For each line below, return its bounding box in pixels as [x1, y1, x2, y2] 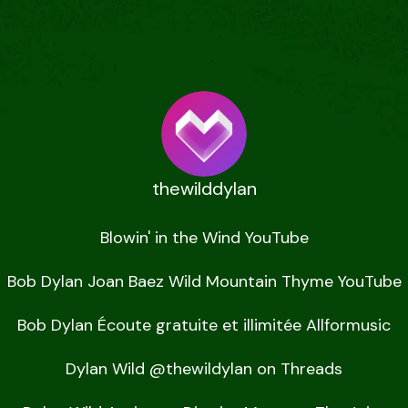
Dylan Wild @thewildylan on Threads [66, 358, 342, 381]
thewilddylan [151, 177, 257, 201]
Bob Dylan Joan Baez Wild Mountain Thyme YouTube [6, 270, 402, 293]
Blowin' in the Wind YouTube [99, 227, 309, 250]
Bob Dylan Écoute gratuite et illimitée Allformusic [17, 314, 391, 337]
